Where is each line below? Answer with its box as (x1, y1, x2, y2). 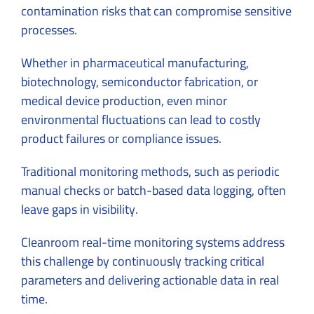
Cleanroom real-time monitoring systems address (21, 230, 285, 254)
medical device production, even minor (21, 88, 227, 112)
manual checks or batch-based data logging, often (21, 178, 286, 202)
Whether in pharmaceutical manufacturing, (21, 50, 249, 74)
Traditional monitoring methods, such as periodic (21, 159, 280, 183)
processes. (21, 18, 77, 41)
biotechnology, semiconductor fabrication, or (21, 69, 258, 93)
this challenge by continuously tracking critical (21, 249, 264, 273)
